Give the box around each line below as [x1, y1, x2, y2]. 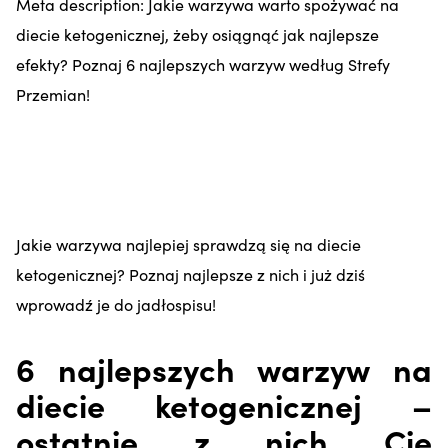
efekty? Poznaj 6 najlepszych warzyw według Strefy [16, 52, 390, 75]
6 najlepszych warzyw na [16, 345, 432, 391]
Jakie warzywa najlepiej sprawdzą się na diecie [16, 232, 361, 255]
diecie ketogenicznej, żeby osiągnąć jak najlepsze [16, 22, 379, 45]
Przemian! [16, 82, 90, 105]
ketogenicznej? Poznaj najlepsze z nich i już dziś [16, 262, 365, 285]
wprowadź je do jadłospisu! [16, 292, 216, 315]
